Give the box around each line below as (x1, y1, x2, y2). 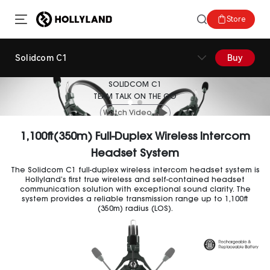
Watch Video (102, 109, 152, 117)
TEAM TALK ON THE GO (93, 93, 177, 101)
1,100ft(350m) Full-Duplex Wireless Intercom (20, 132, 250, 143)
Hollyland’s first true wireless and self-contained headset (25, 176, 245, 184)
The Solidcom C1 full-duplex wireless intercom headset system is (10, 166, 260, 174)
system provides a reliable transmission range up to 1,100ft (22, 195, 248, 203)
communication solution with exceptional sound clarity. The (19, 186, 251, 193)
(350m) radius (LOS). (97, 205, 173, 213)
